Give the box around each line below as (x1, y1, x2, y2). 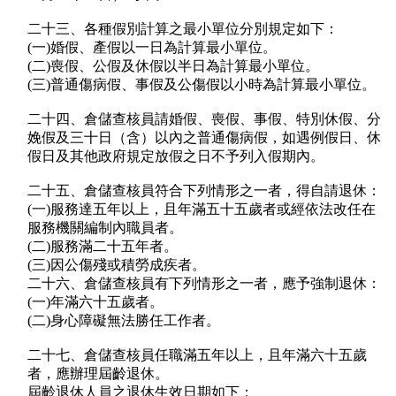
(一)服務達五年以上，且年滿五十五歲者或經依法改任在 (27, 202, 376, 217)
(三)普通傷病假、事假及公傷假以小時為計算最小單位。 (27, 77, 376, 93)
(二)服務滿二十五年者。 (27, 239, 178, 255)
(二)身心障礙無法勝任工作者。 (27, 313, 220, 329)
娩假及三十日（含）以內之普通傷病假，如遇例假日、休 (27, 130, 381, 146)
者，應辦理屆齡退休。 (27, 366, 169, 382)
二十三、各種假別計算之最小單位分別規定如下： (27, 21, 339, 37)
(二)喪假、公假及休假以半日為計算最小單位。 (27, 58, 319, 74)
